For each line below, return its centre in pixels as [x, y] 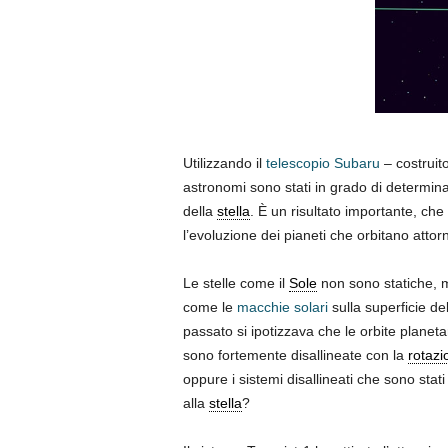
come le [209, 307]
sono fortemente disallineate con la [295, 355]
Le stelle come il [235, 283]
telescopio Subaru [322, 163]
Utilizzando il [224, 163]
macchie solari [282, 307]
